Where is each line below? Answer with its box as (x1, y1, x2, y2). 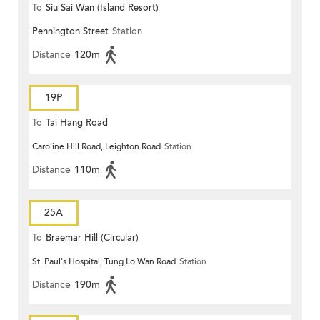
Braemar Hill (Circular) (46, 231, 139, 245)
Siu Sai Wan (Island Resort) (46, 1, 159, 15)
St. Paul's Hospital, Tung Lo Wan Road (32, 256, 176, 268)
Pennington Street (32, 25, 109, 39)
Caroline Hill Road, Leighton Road (32, 141, 161, 153)
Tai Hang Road (46, 116, 108, 130)
